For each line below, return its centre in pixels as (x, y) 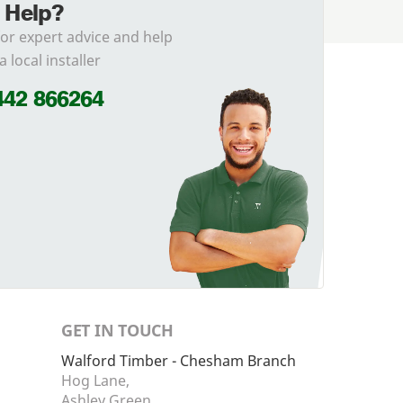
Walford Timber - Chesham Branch (179, 361)
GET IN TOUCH (117, 331)
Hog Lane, (95, 381)
